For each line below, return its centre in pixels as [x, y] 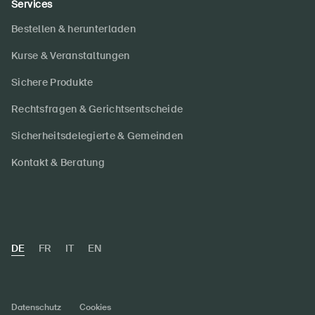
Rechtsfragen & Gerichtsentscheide [97, 109]
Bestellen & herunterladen [73, 29]
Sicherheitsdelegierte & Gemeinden [97, 136]
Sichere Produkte [52, 83]
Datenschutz [36, 308]
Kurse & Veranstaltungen [71, 56]
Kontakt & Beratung [58, 163]
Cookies [95, 308]
